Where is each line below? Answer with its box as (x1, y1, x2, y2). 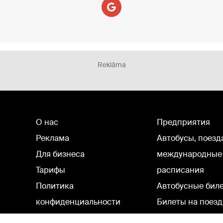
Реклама (36, 133, 70, 143)
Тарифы (36, 165, 66, 175)
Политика (36, 181, 74, 191)
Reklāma (97, 60, 126, 69)
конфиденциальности (36, 197, 121, 207)
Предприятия (156, 117, 210, 127)
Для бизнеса (36, 149, 85, 159)
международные (156, 149, 222, 159)
